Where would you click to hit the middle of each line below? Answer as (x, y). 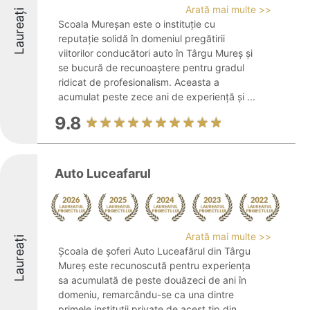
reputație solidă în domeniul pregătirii (142, 38)
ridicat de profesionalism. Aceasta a (139, 82)
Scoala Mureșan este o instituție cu (137, 24)
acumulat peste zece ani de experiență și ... (157, 97)
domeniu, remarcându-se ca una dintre (146, 294)
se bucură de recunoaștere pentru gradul (151, 67)
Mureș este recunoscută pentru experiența (154, 265)
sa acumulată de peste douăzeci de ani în (152, 280)
